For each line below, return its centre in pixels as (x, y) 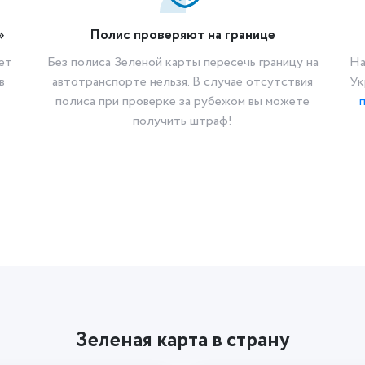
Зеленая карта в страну (182, 340)
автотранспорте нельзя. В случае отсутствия (182, 82)
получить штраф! (182, 121)
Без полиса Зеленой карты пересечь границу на (182, 62)
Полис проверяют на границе (182, 35)
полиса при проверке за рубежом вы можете (182, 101)
